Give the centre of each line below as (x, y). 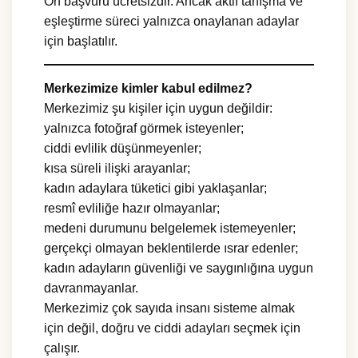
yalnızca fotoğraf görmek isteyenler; (144, 129)
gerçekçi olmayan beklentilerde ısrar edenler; (171, 249)
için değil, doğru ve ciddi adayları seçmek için (172, 328)
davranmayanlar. (91, 288)
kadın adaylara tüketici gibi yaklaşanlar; (155, 189)
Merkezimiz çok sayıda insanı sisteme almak (169, 308)
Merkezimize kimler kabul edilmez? (148, 89)
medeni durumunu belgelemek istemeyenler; (170, 229)
